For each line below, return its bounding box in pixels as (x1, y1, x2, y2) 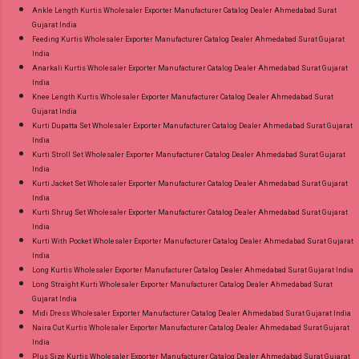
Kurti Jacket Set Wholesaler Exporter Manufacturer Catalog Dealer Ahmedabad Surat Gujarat (32, 179, 348, 188)
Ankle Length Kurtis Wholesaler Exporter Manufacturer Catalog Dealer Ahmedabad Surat (32, 6, 337, 14)
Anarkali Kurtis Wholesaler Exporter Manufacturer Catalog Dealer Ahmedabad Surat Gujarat (32, 63, 348, 72)
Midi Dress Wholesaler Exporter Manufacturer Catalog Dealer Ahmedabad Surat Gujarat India (32, 309, 351, 317)
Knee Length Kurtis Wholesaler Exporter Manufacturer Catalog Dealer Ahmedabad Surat (32, 92, 333, 101)
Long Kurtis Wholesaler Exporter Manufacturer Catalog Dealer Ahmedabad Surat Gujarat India (32, 265, 353, 274)
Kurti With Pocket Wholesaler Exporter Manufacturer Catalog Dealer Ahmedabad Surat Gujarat (32, 236, 353, 245)
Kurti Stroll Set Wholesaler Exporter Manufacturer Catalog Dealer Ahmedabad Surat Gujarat (32, 150, 345, 159)
